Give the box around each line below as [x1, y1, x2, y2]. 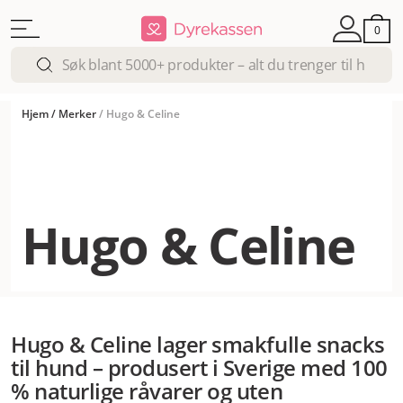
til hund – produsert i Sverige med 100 [11, 353, 388, 382]
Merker [58, 106, 96, 121]
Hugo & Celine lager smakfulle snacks [11, 329, 385, 359]
